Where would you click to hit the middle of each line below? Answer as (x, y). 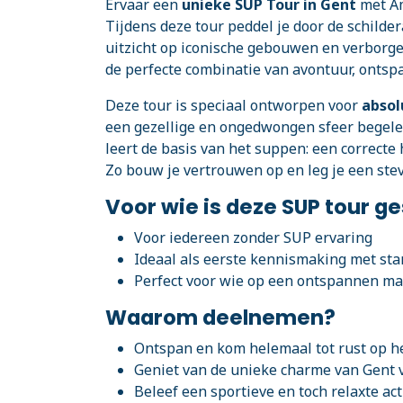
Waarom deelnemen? (220, 318)
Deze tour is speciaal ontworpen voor (233, 105)
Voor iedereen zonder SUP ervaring (253, 237)
